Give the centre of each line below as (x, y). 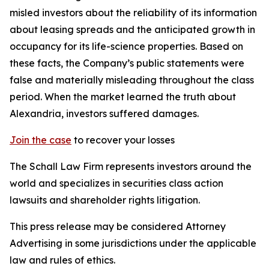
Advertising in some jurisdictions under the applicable (133, 243)
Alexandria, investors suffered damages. (104, 113)
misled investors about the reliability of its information (133, 13)
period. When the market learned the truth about (123, 97)
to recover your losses (123, 140)
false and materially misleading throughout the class (132, 80)
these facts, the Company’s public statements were (127, 63)
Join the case (41, 140)
